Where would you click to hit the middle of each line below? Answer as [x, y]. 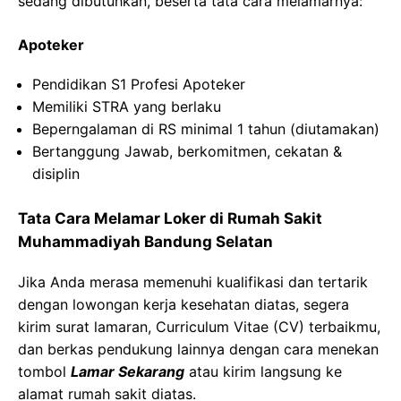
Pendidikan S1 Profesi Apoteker [139, 84]
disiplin [56, 174]
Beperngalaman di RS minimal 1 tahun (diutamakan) [206, 129]
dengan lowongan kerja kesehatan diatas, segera [183, 304]
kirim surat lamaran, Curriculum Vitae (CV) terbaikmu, [199, 327]
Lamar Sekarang [128, 371]
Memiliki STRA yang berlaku [127, 107]
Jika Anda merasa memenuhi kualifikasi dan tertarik [193, 282]
